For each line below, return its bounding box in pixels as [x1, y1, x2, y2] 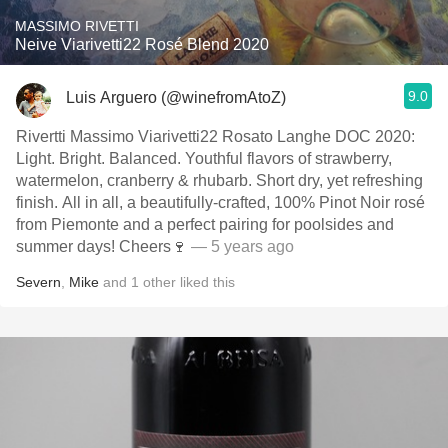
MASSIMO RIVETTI [15, 18, 139, 34]
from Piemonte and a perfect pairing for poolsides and [16, 216, 394, 233]
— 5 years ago [187, 238, 294, 255]
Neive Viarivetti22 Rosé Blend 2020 [15, 36, 269, 53]
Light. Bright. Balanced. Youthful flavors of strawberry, [16, 150, 392, 167]
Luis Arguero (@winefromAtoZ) [66, 88, 286, 106]
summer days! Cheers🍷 [119, 238, 187, 255]
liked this [176, 274, 235, 290]
